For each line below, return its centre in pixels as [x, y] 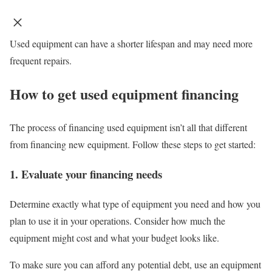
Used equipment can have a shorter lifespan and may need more [131, 44]
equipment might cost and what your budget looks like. [114, 237]
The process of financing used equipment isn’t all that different [128, 127]
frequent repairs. [41, 61]
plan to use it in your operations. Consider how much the [117, 220]
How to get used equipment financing [124, 94]
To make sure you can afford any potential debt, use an [115, 264]
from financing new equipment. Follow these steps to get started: [133, 144]
